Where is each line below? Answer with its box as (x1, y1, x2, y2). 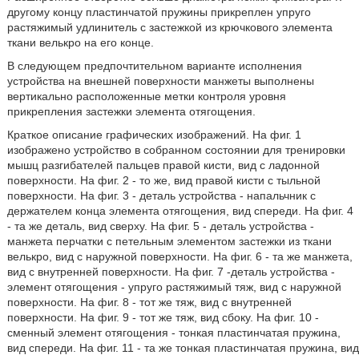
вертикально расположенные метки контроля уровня (6, 90, 286, 103)
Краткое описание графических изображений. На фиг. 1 (6, 128, 301, 141)
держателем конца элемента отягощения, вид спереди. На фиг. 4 (6, 204, 353, 217)
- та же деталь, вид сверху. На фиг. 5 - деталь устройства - (6, 220, 314, 232)
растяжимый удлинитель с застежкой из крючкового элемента (6, 21, 333, 34)
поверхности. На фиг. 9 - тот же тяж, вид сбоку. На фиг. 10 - (6, 311, 319, 324)
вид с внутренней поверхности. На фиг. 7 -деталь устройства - (6, 265, 335, 278)
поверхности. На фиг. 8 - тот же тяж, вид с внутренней (6, 296, 292, 309)
